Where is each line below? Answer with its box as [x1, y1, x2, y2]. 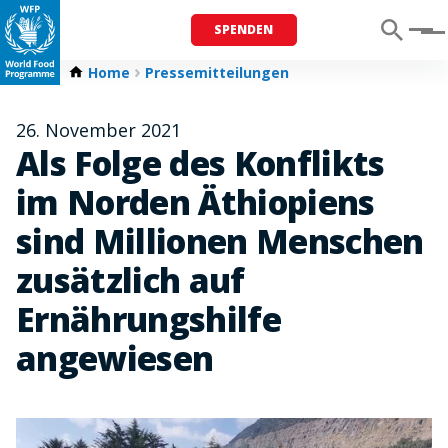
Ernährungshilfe [16, 297, 282, 342]
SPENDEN [214, 21, 274, 38]
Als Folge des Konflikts [16, 141, 385, 186]
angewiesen [16, 336, 214, 381]
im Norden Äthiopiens [16, 180, 375, 225]
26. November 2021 [16, 118, 181, 142]
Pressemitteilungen [145, 63, 289, 82]
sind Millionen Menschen [16, 219, 424, 264]
